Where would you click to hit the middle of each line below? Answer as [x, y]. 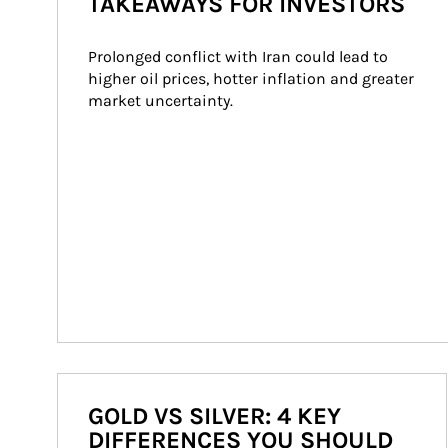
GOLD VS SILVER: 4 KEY [214, 416]
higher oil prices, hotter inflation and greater [253, 78]
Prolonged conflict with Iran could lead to [240, 56]
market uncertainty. [160, 100]
